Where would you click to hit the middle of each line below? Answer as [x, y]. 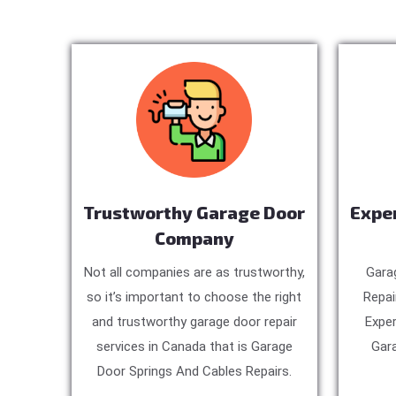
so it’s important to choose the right [194, 297]
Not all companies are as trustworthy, [194, 273]
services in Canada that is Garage [194, 347]
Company [194, 238]
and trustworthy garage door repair [194, 322]
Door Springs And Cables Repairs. [194, 372]
